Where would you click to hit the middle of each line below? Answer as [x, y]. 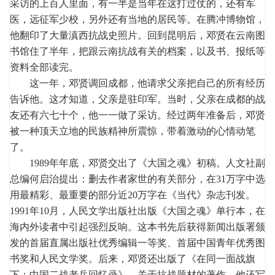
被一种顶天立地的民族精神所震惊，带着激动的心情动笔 [133, 131]
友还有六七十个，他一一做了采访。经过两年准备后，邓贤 [137, 115]
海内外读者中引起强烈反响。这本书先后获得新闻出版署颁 [137, 227]
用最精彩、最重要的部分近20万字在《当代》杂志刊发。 [133, 195]
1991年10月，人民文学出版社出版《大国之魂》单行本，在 [137, 211]
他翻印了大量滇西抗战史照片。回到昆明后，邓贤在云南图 [137, 35]
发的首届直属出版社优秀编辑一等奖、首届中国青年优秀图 [137, 242]
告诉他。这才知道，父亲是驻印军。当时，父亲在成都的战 [137, 99]
